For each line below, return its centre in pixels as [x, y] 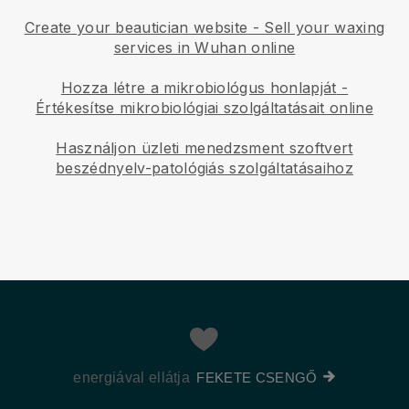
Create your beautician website [136, 27]
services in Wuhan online [204, 47]
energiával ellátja [132, 377]
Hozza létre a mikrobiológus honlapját [199, 87]
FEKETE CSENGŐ [257, 377]
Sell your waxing [325, 27]
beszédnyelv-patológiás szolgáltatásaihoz [204, 168]
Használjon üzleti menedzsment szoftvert [204, 147]
